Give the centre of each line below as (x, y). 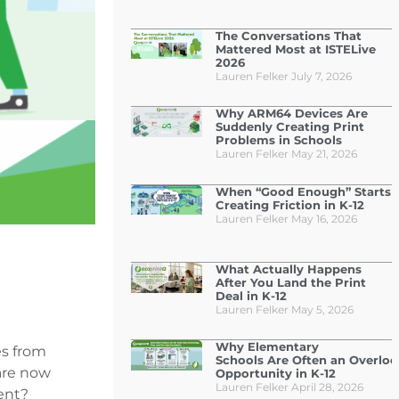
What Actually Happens (288, 269)
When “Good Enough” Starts (303, 191)
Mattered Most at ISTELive (295, 49)
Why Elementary (267, 347)
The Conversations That (288, 35)
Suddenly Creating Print (289, 127)
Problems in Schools (278, 140)
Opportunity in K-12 (275, 374)
